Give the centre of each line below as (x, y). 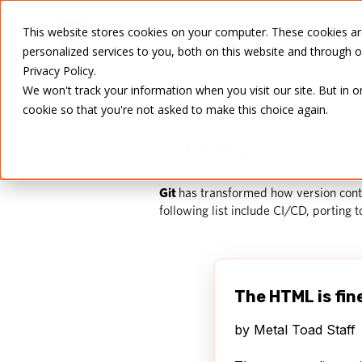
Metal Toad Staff (305, 330)
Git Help (208, 149)
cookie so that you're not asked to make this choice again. (175, 109)
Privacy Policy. (59, 71)
